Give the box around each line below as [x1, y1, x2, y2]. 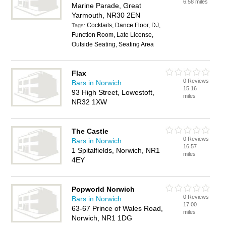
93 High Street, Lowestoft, [72, 88, 155, 96]
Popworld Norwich [72, 185, 135, 193]
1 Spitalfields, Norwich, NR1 [72, 146, 160, 154]
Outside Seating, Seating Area [72, 41, 154, 48]
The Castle [72, 127, 109, 135]
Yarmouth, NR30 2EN [72, 11, 141, 19]
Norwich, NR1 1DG [72, 214, 133, 222]
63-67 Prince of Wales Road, [72, 204, 163, 212]
